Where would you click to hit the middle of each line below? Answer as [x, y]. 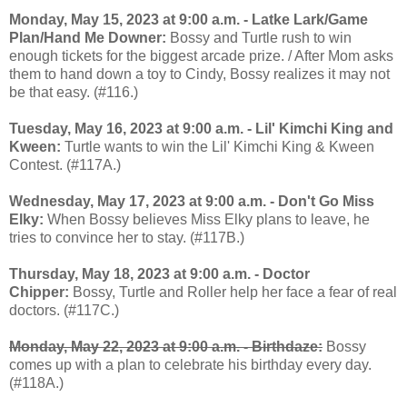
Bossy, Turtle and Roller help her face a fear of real [233, 292]
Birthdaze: [287, 346]
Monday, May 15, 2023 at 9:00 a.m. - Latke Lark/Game [189, 19]
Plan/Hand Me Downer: [88, 37]
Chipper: [39, 292]
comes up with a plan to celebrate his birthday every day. [190, 364]
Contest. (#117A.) [65, 164]
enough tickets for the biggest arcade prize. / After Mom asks [201, 55]
